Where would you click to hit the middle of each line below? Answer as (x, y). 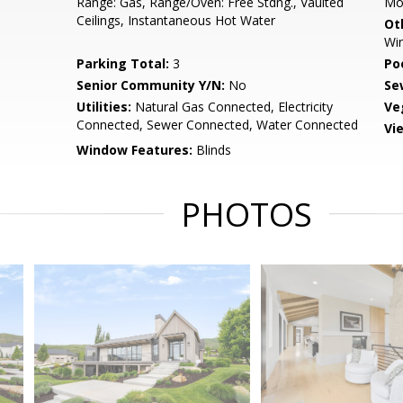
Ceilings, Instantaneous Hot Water (176, 20)
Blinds (212, 150)
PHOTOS (246, 215)
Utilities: (104, 107)
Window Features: (135, 150)
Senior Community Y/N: (151, 85)
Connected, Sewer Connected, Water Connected (218, 125)
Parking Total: (123, 63)
